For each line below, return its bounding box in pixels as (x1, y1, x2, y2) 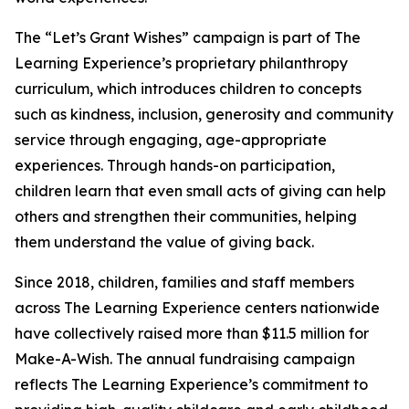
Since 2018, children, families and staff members (15, 273, 354, 292)
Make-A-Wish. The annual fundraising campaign (15, 350, 355, 369)
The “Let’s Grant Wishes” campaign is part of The (15, 28, 361, 47)
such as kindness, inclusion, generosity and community (15, 105, 393, 124)
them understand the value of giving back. (15, 233, 314, 252)
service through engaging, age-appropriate (15, 131, 327, 150)
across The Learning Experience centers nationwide (15, 299, 380, 318)
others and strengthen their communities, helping (15, 207, 357, 226)
